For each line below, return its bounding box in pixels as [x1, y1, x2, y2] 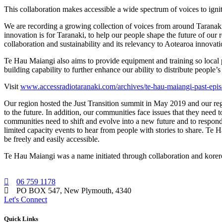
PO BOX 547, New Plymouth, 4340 [16, 186, 131, 195]
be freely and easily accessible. [4, 134, 100, 143]
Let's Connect [4, 195, 47, 204]
